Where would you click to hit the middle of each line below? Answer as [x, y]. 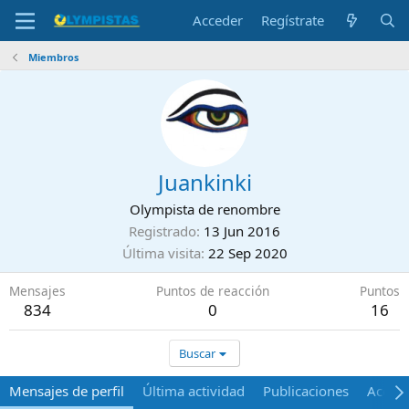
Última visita [161, 253]
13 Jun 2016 [242, 231]
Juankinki [204, 182]
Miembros [53, 57]
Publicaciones [306, 391]
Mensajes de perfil [67, 391]
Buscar [198, 353]
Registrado [163, 231]
